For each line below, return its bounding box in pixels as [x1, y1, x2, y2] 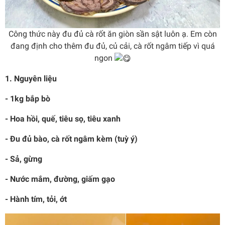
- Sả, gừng [5, 154, 42, 164]
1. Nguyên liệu [5, 73, 57, 83]
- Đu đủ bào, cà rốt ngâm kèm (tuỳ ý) [5, 134, 138, 144]
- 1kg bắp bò [5, 93, 50, 103]
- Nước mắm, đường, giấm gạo [5, 174, 115, 184]
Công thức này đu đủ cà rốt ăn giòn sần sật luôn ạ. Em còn [8, 29, 217, 39]
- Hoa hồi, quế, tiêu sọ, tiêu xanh [5, 114, 121, 124]
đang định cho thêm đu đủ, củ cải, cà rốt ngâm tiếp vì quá [10, 41, 215, 51]
